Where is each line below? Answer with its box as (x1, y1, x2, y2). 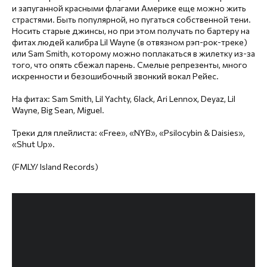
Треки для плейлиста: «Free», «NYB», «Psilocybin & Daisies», (12, 128, 245, 138)
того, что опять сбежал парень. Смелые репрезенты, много (12, 60, 247, 70)
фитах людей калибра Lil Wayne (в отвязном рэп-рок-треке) (12, 37, 247, 47)
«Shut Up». (12, 139, 55, 149)
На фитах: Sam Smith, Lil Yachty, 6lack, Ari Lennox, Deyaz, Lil (12, 94, 235, 104)
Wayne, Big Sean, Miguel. (12, 105, 104, 115)
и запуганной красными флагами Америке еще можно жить (12, 3, 246, 13)
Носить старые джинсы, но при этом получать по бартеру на (12, 26, 250, 36)
